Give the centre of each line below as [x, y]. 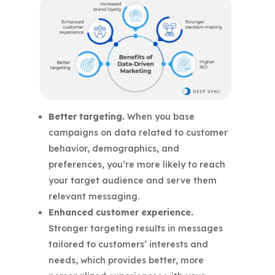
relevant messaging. [94, 197]
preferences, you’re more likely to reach [137, 165]
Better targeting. [86, 117]
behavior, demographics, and [114, 149]
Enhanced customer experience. [121, 213]
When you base [159, 117]
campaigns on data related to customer [138, 133]
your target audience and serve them [132, 181]
